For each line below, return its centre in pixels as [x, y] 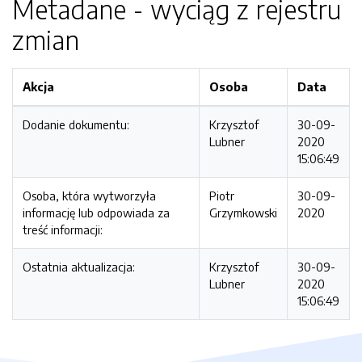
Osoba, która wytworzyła [89, 196]
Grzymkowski [243, 213]
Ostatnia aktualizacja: [79, 267]
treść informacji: [63, 229]
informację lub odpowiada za [96, 213]
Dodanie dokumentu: [76, 124]
